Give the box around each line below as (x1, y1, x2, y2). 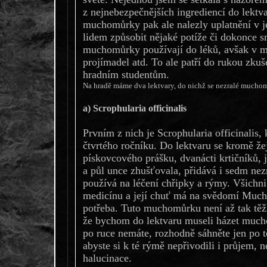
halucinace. (82, 252, 132, 264)
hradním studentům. (82, 69, 169, 81)
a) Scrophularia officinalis (82, 103, 187, 114)
